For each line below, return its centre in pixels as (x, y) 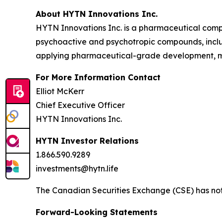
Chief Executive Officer (80, 105)
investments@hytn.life (77, 168)
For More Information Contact (98, 77)
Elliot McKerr (60, 91)
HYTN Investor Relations (87, 141)
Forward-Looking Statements (97, 212)
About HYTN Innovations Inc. (97, 14)
